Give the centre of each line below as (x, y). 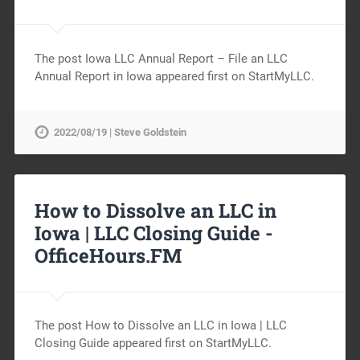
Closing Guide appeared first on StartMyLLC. (153, 344)
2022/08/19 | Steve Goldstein (120, 132)
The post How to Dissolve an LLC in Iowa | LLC (160, 326)
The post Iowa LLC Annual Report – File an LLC (161, 58)
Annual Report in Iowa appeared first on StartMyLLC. (174, 76)
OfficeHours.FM (108, 255)
